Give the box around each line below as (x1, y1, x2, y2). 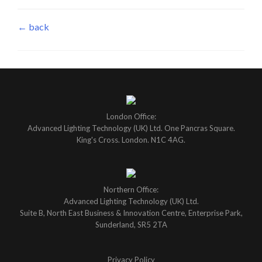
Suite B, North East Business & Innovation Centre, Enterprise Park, (19, 208, 243, 218)
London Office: (106, 112, 156, 122)
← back (18, 21, 49, 32)
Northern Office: (104, 185, 158, 195)
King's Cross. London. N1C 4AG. (77, 135, 185, 145)
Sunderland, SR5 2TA (95, 220, 167, 230)
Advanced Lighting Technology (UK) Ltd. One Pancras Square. (27, 123, 235, 133)
